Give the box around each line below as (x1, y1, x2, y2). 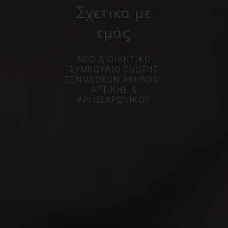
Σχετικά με (76, 3, 152, 21)
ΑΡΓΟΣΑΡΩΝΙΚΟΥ (77, 95, 151, 105)
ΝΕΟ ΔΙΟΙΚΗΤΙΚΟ (77, 54, 151, 64)
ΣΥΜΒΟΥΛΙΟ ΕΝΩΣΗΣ (69, 64, 159, 74)
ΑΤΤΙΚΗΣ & (91, 84, 137, 95)
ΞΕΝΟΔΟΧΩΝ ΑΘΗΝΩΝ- (65, 74, 163, 84)
